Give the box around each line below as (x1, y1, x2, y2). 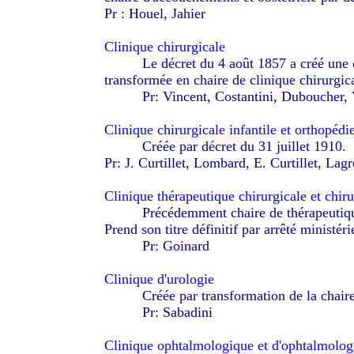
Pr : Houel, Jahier (104, 6, 205, 21)
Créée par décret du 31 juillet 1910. (141, 138, 346, 154)
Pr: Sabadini (141, 304, 213, 320)
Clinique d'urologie (104, 271, 214, 287)
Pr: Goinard (141, 238, 209, 254)
